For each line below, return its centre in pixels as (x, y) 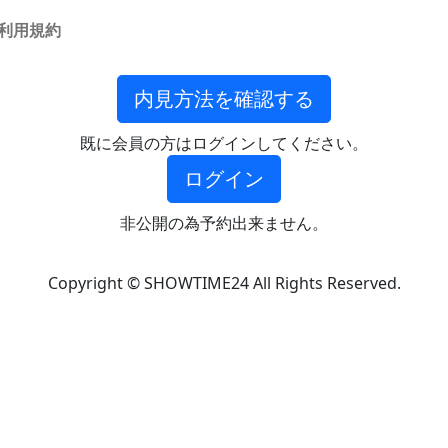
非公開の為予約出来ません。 (224, 223)
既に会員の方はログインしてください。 (224, 143)
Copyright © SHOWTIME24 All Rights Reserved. (224, 283)
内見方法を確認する (224, 98)
